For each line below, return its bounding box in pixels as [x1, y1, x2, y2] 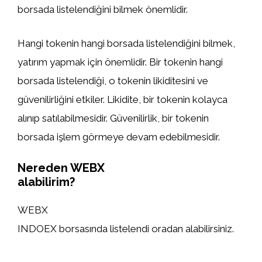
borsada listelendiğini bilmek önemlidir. [18, 4, 188, 15]
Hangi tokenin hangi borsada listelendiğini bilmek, [18, 37, 235, 49]
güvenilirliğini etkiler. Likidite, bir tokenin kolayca [18, 93, 227, 105]
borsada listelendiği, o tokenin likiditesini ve [18, 74, 208, 87]
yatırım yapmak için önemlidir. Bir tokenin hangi [18, 56, 223, 68]
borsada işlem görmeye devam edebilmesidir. [18, 130, 220, 143]
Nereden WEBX [18, 161, 105, 175]
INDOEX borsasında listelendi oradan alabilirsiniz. [18, 223, 234, 235]
